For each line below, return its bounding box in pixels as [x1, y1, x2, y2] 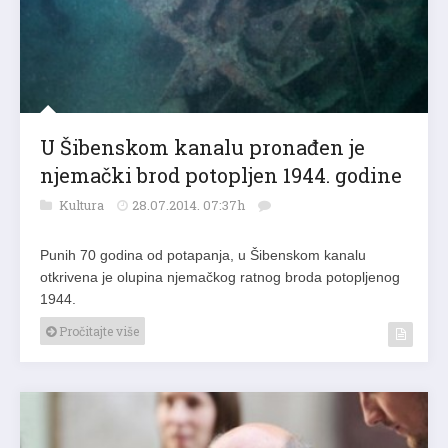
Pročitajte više [56, 323, 139, 340]
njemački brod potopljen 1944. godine [40, 162, 402, 189]
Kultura [59, 196, 107, 215]
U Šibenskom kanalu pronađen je [40, 134, 365, 161]
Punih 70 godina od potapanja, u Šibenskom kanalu [40, 247, 366, 264]
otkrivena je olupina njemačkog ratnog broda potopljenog [40, 269, 400, 286]
